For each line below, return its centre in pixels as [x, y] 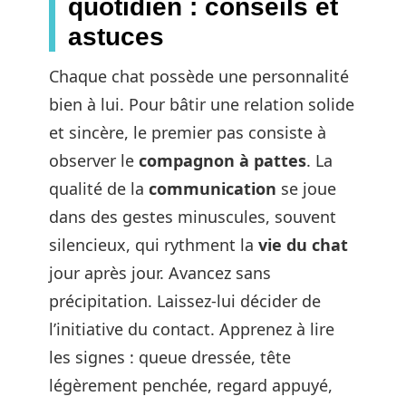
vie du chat [303, 245]
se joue [306, 189]
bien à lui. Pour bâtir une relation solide [202, 105]
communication [213, 189]
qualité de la [99, 189]
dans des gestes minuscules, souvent [193, 217]
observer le [94, 161]
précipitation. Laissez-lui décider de [185, 301]
